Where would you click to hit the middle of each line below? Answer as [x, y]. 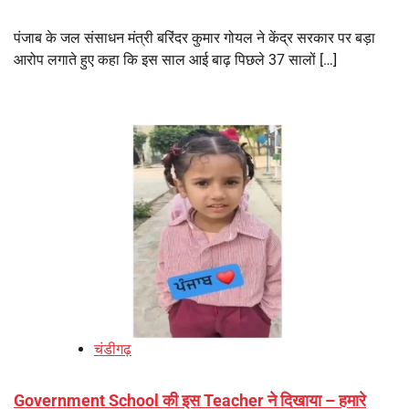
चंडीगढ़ [113, 350]
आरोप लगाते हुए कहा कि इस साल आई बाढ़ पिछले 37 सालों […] [175, 60]
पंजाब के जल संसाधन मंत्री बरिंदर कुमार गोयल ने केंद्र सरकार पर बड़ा [194, 38]
